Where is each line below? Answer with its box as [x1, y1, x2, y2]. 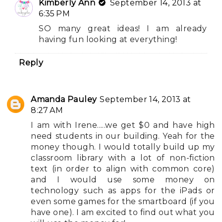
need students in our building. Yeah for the [31, 131, 215, 141]
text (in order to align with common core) [31, 164, 215, 173]
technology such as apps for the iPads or [31, 185, 215, 195]
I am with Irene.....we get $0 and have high [31, 120, 215, 130]
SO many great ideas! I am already [39, 23, 207, 33]
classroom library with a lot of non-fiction [31, 153, 215, 163]
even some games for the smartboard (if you [31, 196, 215, 206]
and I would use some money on [31, 174, 215, 184]
